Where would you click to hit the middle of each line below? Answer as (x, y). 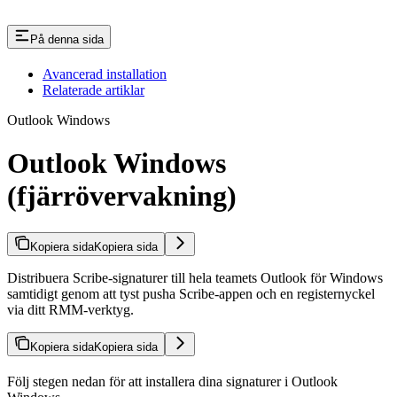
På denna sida (67, 39)
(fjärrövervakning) (122, 196)
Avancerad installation (105, 74)
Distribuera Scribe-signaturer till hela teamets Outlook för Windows (195, 277)
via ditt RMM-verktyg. (70, 309)
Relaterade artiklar (93, 90)
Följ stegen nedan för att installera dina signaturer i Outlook (172, 381)
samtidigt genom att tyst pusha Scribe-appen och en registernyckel (191, 293)
